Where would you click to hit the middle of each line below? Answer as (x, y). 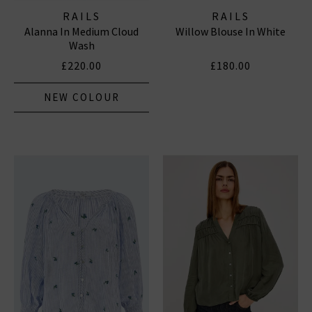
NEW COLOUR (81, 97)
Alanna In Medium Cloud (81, 32)
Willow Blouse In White (231, 32)
